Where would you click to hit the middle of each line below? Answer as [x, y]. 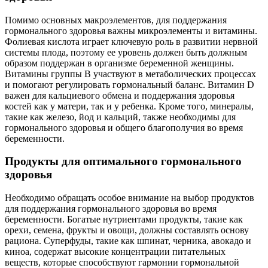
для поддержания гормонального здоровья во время [111, 208]
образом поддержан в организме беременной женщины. [119, 63]
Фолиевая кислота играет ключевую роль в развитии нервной [131, 41]
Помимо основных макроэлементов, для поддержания [116, 20]
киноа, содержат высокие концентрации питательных [115, 252]
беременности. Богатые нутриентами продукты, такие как [124, 219]
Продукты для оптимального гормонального [123, 162]
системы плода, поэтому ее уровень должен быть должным [126, 52]
